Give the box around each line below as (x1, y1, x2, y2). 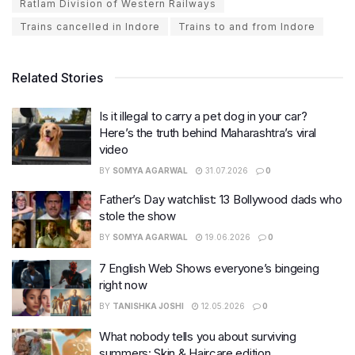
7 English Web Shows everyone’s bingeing (99, 260, 319, 276)
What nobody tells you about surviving (99, 329, 296, 345)
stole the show (99, 208, 176, 224)
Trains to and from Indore (178, 21, 315, 33)
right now (99, 277, 147, 292)
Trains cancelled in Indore (20, 21, 160, 33)
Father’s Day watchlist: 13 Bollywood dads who (99, 192, 342, 208)
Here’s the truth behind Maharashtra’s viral (99, 125, 317, 141)
